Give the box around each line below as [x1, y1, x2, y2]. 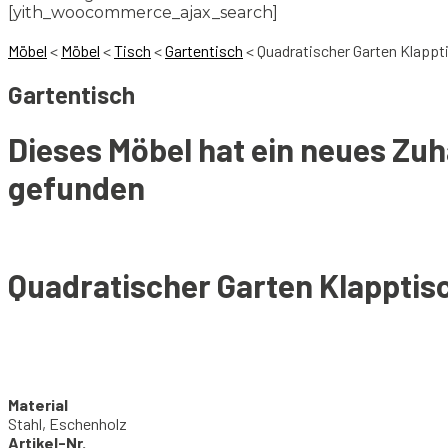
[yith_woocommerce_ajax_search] [8, 2, 278, 22]
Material [8, 395, 68, 415]
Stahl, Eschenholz [8, 414, 127, 434]
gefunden [8, 168, 145, 207]
